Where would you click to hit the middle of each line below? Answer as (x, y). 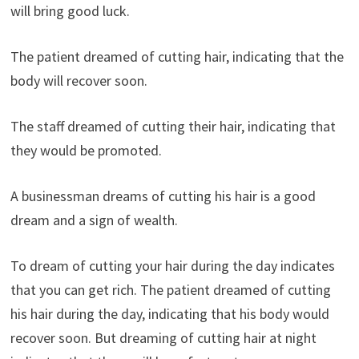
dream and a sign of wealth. (94, 220)
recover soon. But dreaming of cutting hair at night (163, 337)
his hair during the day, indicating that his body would (169, 313)
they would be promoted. (86, 150)
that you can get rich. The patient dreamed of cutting (170, 289)
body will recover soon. (79, 80)
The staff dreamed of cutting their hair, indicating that (173, 126)
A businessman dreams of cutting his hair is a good (163, 196)
